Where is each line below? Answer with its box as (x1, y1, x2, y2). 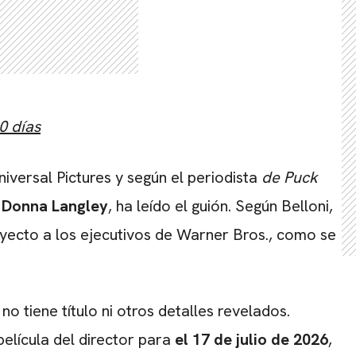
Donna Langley (2, 195, 108, 217)
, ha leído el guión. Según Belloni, (108, 195, 333, 217)
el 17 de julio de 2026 (175, 329, 328, 350)
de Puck (261, 167, 318, 188)
